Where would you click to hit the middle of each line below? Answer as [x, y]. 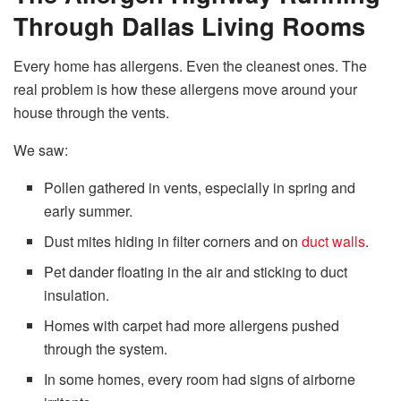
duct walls [334, 241]
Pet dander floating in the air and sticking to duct [196, 271]
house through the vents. [91, 112]
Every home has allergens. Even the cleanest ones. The [190, 65]
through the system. [106, 348]
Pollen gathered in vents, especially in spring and [200, 187]
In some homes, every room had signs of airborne [200, 379]
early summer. [89, 210]
